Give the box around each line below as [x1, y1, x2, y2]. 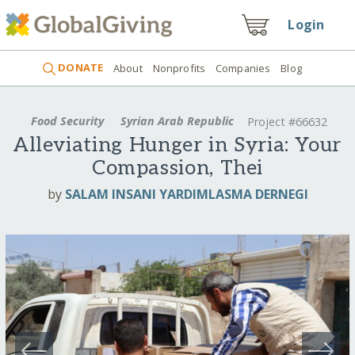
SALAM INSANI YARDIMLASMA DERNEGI [64, 185, 308, 203]
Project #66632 [246, 114, 327, 130]
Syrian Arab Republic [117, 113, 237, 128]
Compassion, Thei [91, 156, 264, 181]
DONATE [55, 60, 104, 75]
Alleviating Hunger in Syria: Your [13, 133, 342, 158]
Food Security [28, 113, 108, 128]
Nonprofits [152, 60, 206, 75]
